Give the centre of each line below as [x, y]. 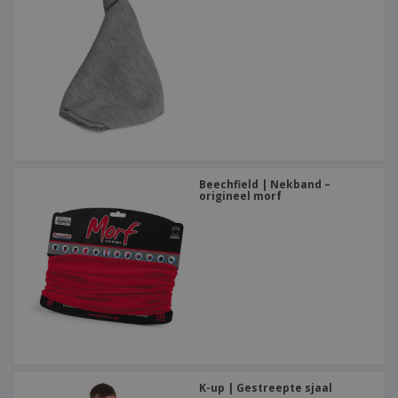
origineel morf [240, 196]
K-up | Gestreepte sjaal [266, 388]
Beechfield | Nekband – [265, 185]
